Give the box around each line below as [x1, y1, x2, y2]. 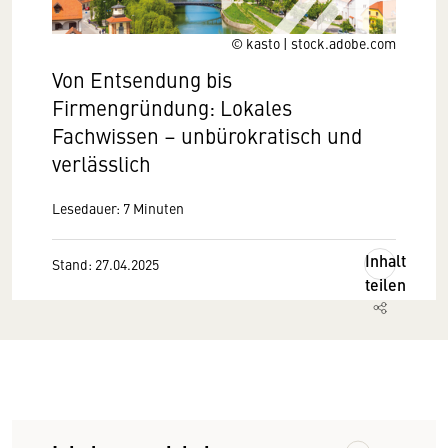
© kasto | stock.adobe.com [231, 32, 396, 53]
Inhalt [365, 248, 406, 272]
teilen [365, 272, 406, 296]
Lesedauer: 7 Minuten [52, 197, 184, 218]
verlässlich [52, 148, 151, 178]
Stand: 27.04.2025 [52, 253, 159, 274]
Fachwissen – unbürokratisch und [52, 120, 362, 150]
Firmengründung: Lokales [52, 92, 292, 122]
